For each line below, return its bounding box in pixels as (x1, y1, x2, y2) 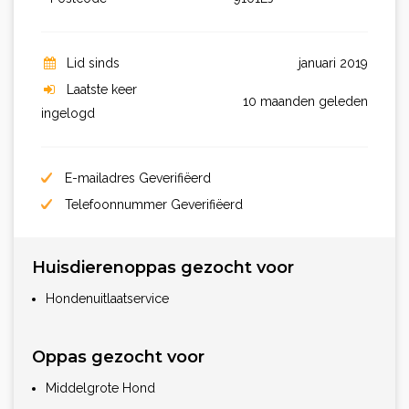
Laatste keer (67, 82, 137, 97)
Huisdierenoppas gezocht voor (32, 257, 294, 278)
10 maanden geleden (243, 94, 368, 109)
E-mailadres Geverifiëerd (61, 171, 211, 185)
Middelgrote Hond (46, 381, 155, 395)
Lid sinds (67, 56, 120, 70)
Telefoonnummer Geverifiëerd (61, 197, 243, 212)
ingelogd (41, 106, 95, 121)
